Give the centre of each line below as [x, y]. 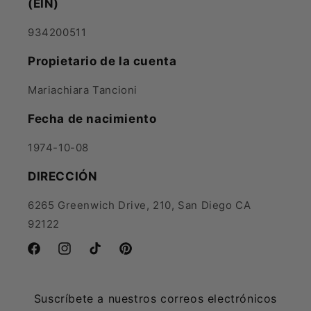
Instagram [81, 256]
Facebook [50, 256]
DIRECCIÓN [63, 176]
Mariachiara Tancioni [83, 90]
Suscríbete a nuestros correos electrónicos [155, 299]
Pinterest [140, 256]
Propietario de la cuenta [102, 61]
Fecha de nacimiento [92, 119]
